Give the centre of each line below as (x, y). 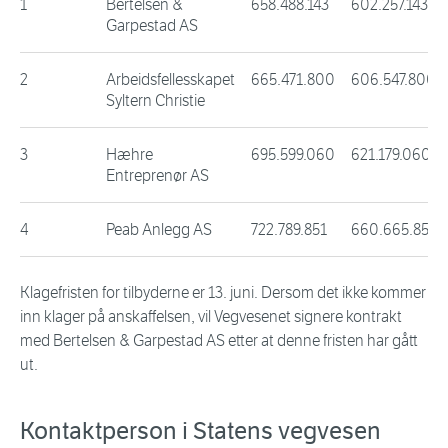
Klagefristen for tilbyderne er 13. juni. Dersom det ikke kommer (223, 293)
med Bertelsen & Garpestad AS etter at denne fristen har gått (219, 341)
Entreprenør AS (157, 176)
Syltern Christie (155, 101)
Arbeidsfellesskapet (170, 80)
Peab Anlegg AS (159, 230)
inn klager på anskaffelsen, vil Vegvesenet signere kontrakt (211, 317)
